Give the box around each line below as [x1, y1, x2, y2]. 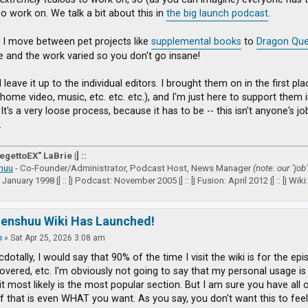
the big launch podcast [166, 7, 269, 19]
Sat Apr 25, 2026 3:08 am [10, 232, 106, 243]
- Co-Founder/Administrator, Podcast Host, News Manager [13, 163, 254, 174]
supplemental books [151, 35, 242, 47]
